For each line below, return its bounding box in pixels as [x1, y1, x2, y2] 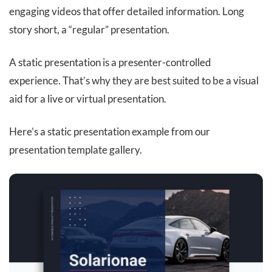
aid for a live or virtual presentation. [9, 92, 166, 106]
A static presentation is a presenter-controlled [9, 56, 211, 69]
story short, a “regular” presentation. [9, 23, 169, 36]
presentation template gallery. [9, 143, 142, 157]
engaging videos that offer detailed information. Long [9, 5, 244, 18]
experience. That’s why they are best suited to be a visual [9, 74, 259, 87]
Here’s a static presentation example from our [9, 125, 210, 138]
